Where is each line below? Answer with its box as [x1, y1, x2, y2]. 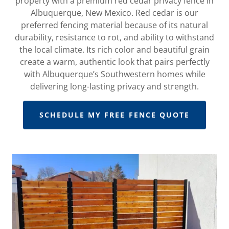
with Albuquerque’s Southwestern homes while [24, 68, 205, 80]
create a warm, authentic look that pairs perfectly [19, 56, 210, 67]
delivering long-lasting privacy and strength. [30, 80, 199, 92]
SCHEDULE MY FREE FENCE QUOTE [39, 110, 190, 120]
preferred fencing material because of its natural [21, 19, 208, 31]
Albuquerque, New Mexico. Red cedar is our [31, 7, 198, 18]
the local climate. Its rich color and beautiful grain [19, 43, 210, 55]
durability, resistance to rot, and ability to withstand [15, 31, 214, 43]
